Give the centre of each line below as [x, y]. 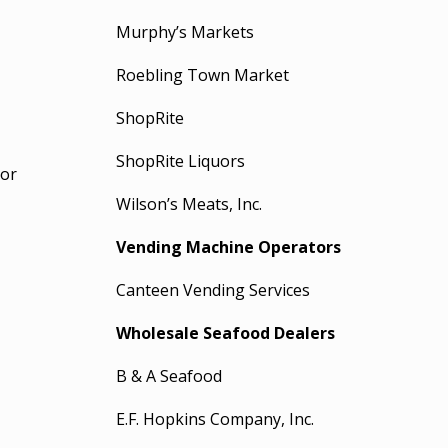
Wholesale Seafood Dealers [226, 333]
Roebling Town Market [203, 75]
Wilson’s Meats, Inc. [189, 204]
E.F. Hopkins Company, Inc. [215, 419]
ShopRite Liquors [181, 161]
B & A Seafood [169, 376]
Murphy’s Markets [185, 32]
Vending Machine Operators [229, 247]
